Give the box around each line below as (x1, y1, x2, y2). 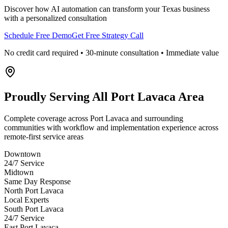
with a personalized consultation (4, 14, 107, 23)
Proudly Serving (4, 90, 92, 104)
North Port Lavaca (4, 186, 64, 195)
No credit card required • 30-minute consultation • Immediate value (4, 48, 219, 58)
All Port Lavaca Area (92, 90, 204, 104)
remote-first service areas (4, 132, 83, 141)
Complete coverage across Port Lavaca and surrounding (4, 113, 183, 123)
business (181, 5, 210, 14)
